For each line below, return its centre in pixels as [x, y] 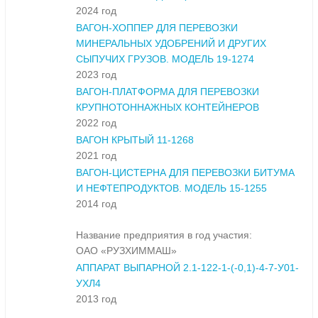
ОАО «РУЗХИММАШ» [126, 251]
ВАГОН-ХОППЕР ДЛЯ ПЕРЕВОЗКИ [157, 28]
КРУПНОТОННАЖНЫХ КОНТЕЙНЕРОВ [168, 108]
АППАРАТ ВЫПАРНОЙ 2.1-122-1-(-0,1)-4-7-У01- [187, 268]
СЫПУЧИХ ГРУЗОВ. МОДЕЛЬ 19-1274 [165, 59]
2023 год [96, 75]
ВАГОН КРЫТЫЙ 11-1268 [135, 140]
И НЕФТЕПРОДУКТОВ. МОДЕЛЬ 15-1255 [171, 188]
